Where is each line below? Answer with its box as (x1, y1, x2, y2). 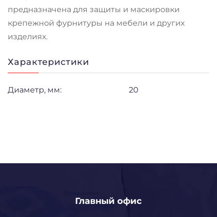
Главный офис (75, 195, 142, 206)
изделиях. (8, 31, 47, 41)
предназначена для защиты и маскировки (8, 4, 180, 14)
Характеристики (8, 56, 89, 67)
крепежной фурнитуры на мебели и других (8, 18, 185, 28)
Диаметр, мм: (8, 85, 62, 94)
